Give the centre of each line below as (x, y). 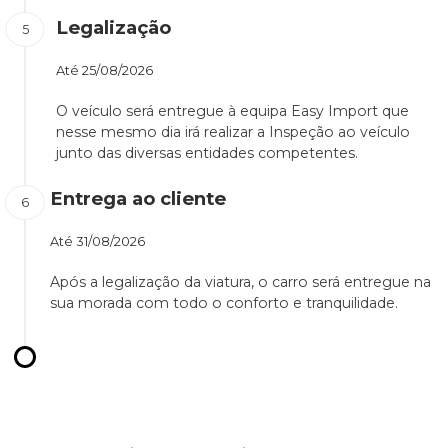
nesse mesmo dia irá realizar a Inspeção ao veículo (233, 132)
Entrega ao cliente (138, 199)
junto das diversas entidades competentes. (207, 153)
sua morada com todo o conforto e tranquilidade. (224, 303)
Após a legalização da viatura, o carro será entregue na (240, 282)
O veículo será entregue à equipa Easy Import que (232, 111)
